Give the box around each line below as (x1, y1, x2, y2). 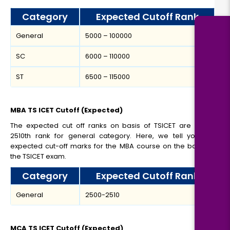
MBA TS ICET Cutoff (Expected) (10, 105, 123, 116)
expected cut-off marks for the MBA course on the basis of (10, 141, 215, 151)
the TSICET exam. (10, 151, 66, 162)
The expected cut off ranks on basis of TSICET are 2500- (10, 121, 215, 131)
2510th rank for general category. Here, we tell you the (10, 131, 215, 141)
